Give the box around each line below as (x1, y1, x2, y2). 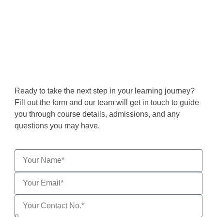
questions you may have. (15, 121, 100, 130)
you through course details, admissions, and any (15, 109, 180, 118)
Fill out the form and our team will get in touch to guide (15, 98, 199, 107)
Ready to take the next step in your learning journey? (15, 86, 195, 95)
